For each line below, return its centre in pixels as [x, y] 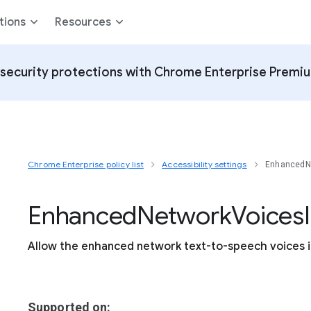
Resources [83, 22]
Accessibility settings [204, 164]
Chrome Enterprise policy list [86, 164]
